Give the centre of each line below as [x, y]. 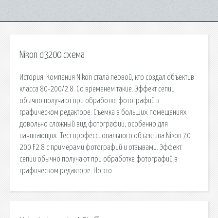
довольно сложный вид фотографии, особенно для [94, 124]
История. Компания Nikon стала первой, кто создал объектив [107, 77]
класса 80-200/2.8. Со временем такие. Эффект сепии [97, 89]
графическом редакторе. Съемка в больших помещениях [103, 112]
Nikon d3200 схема [52, 55]
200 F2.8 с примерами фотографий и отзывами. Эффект [100, 147]
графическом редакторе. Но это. [66, 171]
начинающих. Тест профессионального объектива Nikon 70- [106, 136]
